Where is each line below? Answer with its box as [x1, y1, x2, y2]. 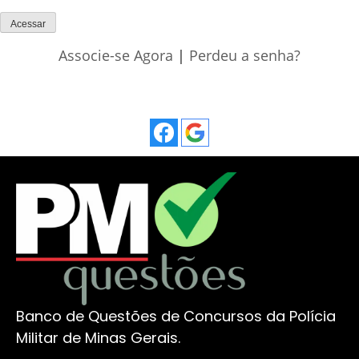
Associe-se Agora [58, 46, 173, 66]
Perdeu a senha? [189, 46, 301, 66]
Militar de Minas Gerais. [16, 327, 180, 348]
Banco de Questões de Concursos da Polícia [16, 305, 336, 326]
